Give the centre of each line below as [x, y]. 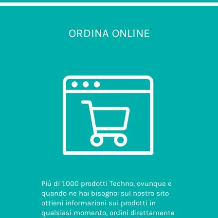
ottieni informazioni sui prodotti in [99, 203]
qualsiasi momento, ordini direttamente [108, 212]
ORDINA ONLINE [109, 33]
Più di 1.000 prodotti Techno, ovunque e [107, 183]
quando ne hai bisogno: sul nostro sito [105, 193]
